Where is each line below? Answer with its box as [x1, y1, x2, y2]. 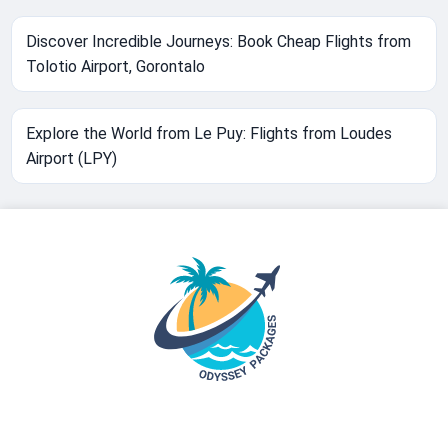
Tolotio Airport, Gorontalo [26, 57, 206, 77]
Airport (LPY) [26, 149, 118, 169]
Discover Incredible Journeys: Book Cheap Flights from [26, 32, 412, 52]
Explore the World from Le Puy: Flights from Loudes [26, 124, 393, 144]
